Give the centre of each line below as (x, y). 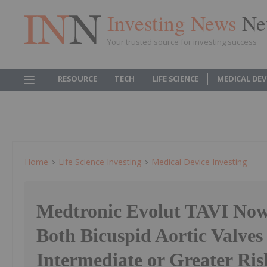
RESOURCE (77, 79)
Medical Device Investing (199, 162)
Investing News (175, 23)
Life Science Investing (100, 162)
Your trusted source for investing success (182, 41)
